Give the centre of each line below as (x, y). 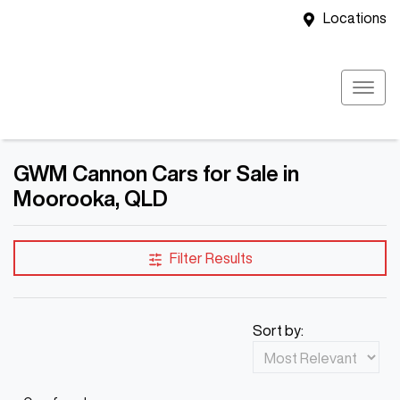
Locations (355, 18)
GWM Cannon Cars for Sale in (156, 173)
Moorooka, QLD (91, 198)
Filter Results (211, 258)
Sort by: (278, 330)
